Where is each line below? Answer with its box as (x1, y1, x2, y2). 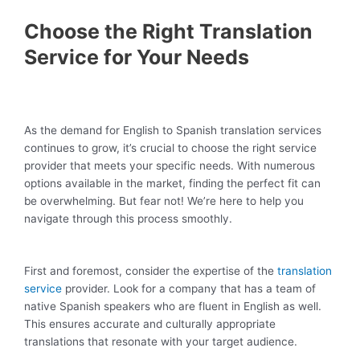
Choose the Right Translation (24, 18, 313, 43)
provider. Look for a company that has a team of (62, 282, 316, 296)
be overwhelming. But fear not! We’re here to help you (24, 194, 304, 207)
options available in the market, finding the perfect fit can (24, 176, 321, 190)
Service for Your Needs (24, 44, 249, 69)
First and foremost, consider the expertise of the (24, 264, 277, 278)
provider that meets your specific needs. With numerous (24, 158, 315, 172)
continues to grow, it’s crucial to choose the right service (24, 141, 317, 154)
